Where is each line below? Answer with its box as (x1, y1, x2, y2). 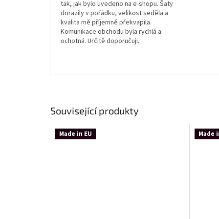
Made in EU (59, 130, 92, 139)
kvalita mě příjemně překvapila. (61, 17, 152, 27)
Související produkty (50, 104, 139, 116)
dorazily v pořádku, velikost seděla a (61, 8, 168, 18)
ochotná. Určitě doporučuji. (61, 36, 139, 46)
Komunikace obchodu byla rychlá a (61, 26, 161, 37)
